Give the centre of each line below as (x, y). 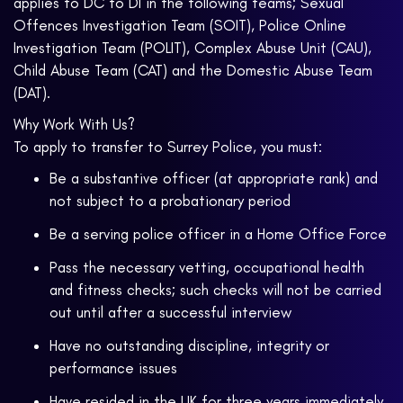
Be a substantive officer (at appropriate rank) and (214, 179)
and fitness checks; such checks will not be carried (215, 290)
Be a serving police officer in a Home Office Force (218, 234)
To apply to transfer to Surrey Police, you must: (168, 147)
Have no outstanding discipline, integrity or (189, 346)
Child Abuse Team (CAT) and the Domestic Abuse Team (193, 71)
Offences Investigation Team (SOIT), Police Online (180, 26)
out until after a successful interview (170, 313)
